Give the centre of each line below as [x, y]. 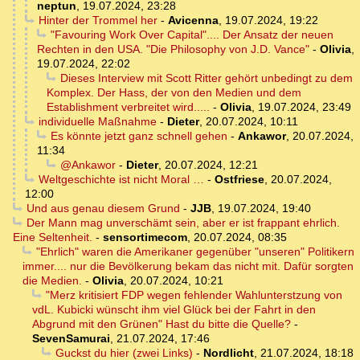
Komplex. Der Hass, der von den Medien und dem [174, 93]
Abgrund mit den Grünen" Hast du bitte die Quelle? [162, 324]
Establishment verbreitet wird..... [128, 107]
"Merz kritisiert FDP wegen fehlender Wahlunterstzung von [194, 295]
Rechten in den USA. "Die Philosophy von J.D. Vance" [173, 49]
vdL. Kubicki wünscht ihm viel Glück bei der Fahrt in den [174, 310]
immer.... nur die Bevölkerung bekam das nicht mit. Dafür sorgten [188, 266]
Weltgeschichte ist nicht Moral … [121, 180]
